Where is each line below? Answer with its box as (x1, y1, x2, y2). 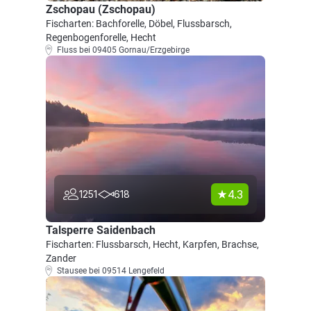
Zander (46, 253, 76, 264)
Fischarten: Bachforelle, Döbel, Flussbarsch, (46, 18, 232, 29)
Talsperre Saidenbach (46, 224, 155, 237)
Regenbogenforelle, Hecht (46, 32, 156, 43)
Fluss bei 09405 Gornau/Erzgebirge (57, 45, 190, 55)
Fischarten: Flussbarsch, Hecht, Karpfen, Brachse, (46, 239, 259, 250)
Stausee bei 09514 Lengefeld (57, 266, 165, 276)
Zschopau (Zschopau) (46, 3, 155, 16)
